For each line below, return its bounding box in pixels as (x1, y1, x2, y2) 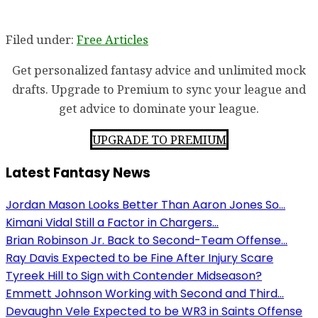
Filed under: (6, 31, 77, 48)
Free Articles (77, 31, 148, 48)
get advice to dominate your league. (59, 100, 259, 117)
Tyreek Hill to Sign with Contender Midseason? (6, 268, 262, 285)
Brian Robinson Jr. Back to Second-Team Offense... (6, 232, 287, 249)
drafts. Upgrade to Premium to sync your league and (12, 81, 306, 98)
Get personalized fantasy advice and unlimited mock (12, 62, 306, 79)
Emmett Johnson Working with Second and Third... (6, 285, 284, 302)
